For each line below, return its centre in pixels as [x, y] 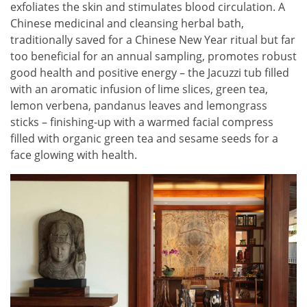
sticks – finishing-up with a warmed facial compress [142, 122]
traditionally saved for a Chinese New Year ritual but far [153, 40]
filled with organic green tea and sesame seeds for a [144, 139]
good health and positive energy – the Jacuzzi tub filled [150, 73]
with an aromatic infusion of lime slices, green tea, [139, 89]
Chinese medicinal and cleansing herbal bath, [127, 24]
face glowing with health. [74, 155]
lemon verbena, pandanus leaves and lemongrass [139, 106]
